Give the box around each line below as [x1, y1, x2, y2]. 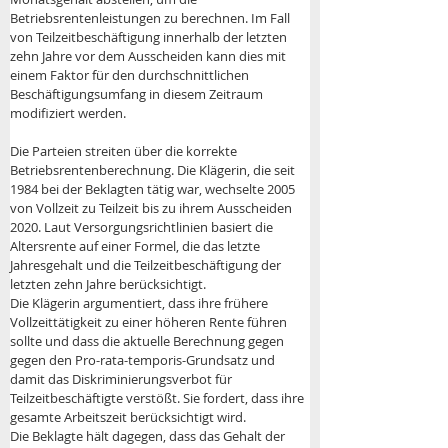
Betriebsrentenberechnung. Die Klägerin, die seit [10, 161, 298, 179]
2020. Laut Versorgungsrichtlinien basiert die [10, 218, 276, 236]
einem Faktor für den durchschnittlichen [10, 66, 252, 84]
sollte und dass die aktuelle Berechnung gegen [10, 332, 287, 350]
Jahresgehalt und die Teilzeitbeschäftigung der [10, 256, 284, 274]
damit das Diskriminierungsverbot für [10, 370, 235, 388]
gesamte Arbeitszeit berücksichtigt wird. [10, 408, 249, 426]
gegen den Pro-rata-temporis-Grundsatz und [10, 351, 278, 369]
